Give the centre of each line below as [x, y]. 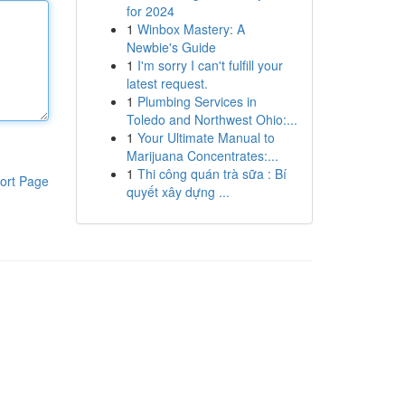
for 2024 [150, 11]
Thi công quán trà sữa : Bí [212, 174]
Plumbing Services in [197, 101]
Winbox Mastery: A [191, 29]
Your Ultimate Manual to [206, 137]
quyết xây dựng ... [178, 192]
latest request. [167, 83]
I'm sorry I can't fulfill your [210, 65]
